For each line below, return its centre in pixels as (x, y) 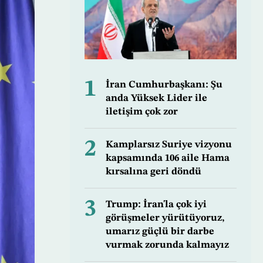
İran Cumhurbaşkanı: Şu (164, 85)
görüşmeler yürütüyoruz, (165, 218)
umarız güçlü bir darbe (160, 232)
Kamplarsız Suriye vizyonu (168, 145)
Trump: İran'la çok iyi (156, 205)
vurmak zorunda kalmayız (167, 245)
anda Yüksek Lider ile (156, 99)
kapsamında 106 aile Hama (167, 159)
